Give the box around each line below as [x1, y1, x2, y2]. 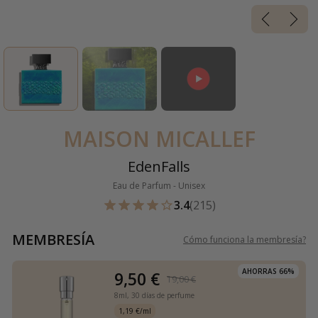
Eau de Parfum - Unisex [113, 180, 205, 192]
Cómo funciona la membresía [183, 234, 302, 246]
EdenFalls [128, 157, 190, 177]
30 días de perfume [131, 290, 194, 301]
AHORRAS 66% [242, 266, 295, 277]
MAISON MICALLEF [62, 124, 256, 154]
